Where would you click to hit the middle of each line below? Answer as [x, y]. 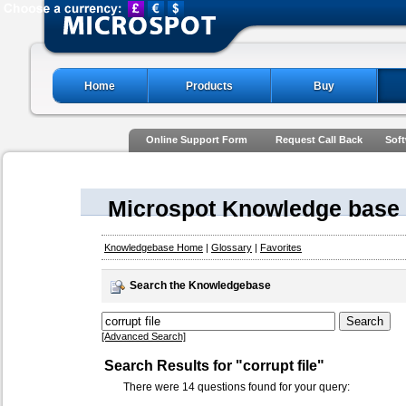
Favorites [281, 247]
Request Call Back [319, 140]
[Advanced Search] [144, 336]
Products [209, 86]
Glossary [232, 247]
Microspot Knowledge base [254, 208]
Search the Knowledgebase [200, 285]
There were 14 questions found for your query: [237, 387]
